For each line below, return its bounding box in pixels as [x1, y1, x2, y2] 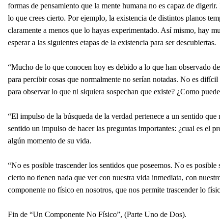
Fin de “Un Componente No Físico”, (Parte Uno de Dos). [8, 210, 187, 219]
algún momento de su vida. [8, 137, 91, 145]
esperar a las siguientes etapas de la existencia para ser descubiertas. [8, 38, 216, 47]
